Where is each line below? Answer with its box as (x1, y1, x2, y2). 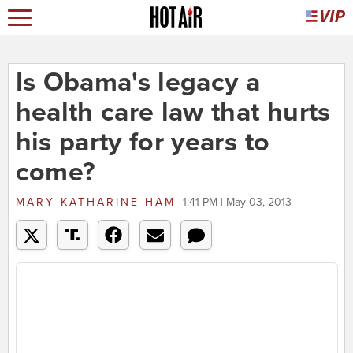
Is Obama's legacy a (15, 66, 261, 99)
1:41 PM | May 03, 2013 (182, 195, 292, 210)
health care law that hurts (15, 96, 331, 129)
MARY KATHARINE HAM (15, 195, 176, 210)
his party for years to (15, 126, 270, 159)
